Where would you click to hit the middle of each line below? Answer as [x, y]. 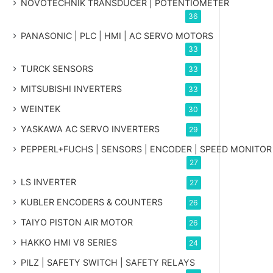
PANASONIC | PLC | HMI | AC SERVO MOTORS [117, 35]
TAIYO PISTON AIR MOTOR [77, 222]
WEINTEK [41, 108]
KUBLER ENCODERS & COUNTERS [92, 202]
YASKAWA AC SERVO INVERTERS [90, 129]
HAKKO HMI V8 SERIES [69, 242]
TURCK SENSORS [57, 68]
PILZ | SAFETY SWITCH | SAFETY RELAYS [108, 262]
